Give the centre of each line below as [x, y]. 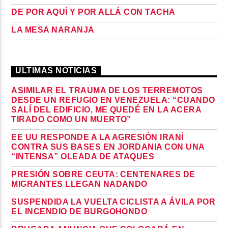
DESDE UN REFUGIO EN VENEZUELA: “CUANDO [113, 100]
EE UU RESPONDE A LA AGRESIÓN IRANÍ [97, 137]
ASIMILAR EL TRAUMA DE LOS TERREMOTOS [107, 90]
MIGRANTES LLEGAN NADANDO [79, 184]
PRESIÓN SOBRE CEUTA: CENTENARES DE [103, 174]
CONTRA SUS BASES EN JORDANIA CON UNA [108, 147]
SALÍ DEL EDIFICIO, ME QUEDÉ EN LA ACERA [106, 109]
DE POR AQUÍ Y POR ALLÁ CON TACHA [93, 12]
